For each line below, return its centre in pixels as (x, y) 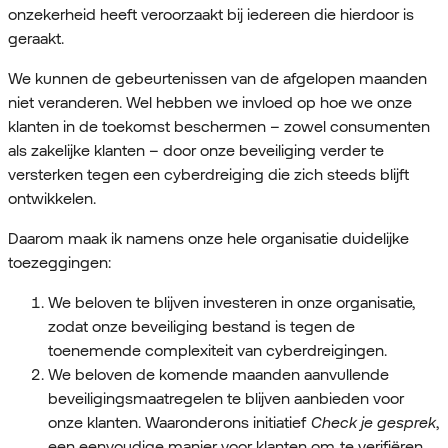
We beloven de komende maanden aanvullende (218, 375)
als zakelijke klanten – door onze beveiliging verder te (196, 151)
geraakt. (36, 39)
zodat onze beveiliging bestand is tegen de (201, 327)
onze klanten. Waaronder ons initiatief (179, 423)
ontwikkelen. (54, 199)
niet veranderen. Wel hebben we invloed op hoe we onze (210, 103)
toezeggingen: (63, 263)
